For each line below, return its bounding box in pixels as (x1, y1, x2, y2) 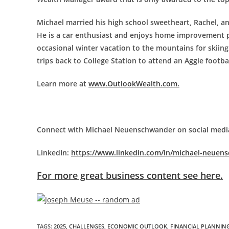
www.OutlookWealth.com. (88, 79, 179, 88)
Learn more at (37, 79, 88, 88)
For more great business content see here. (37, 169, 223, 181)
